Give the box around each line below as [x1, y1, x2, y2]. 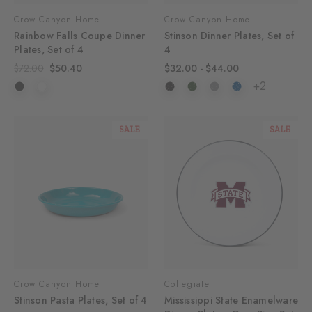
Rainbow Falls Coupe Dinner [14, 29, 146, 43]
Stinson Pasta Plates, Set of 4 [14, 292, 148, 307]
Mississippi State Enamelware [164, 292, 298, 307]
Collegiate [164, 277, 210, 290]
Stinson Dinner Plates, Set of [164, 29, 295, 43]
